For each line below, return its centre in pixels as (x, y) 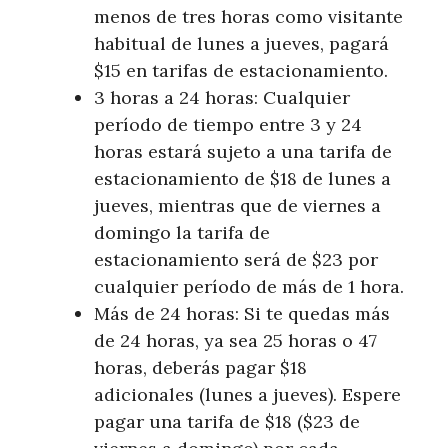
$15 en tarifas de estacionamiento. (241, 71)
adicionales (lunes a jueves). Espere (247, 395)
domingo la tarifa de (182, 233)
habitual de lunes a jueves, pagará (241, 44)
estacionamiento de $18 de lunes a (242, 179)
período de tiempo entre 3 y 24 (228, 125)
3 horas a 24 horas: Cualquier (222, 98)
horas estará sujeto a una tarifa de (243, 152)
